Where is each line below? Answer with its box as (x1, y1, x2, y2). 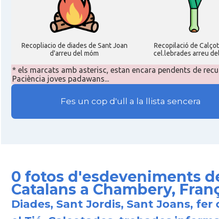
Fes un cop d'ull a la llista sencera (60, 96, 201, 107)
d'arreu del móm (50, 49, 99, 57)
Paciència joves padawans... (12, 74, 109, 83)
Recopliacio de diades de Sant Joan (21, 42, 128, 49)
